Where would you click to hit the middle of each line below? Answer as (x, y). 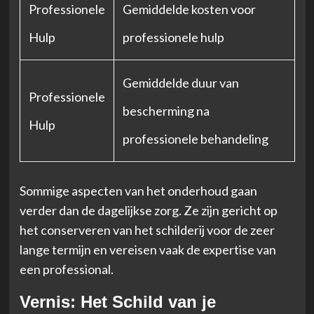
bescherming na (166, 110)
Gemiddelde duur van (180, 82)
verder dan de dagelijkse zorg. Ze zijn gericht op (148, 210)
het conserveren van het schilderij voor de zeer (147, 230)
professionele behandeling (195, 138)
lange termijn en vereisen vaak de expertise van (148, 249)
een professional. (66, 269)
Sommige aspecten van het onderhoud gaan (138, 190)
